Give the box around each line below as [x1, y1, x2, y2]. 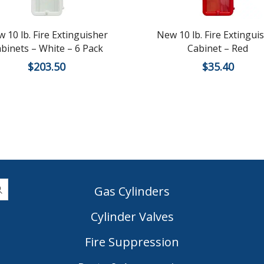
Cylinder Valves [90, 208, 174, 225]
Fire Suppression [85, 233, 179, 250]
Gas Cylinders [94, 183, 170, 199]
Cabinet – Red [187, 42, 248, 55]
